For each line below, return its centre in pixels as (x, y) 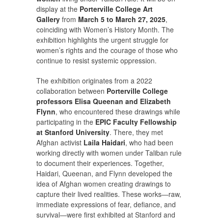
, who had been (149, 143)
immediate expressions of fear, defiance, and (106, 205)
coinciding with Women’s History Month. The (105, 30)
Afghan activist (60, 143)
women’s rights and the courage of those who (107, 50)
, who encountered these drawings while (118, 112)
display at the (58, 9)
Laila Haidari (104, 143)
